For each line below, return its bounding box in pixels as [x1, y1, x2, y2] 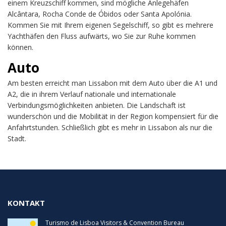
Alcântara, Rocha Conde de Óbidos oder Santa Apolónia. [8, 9, 192, 19]
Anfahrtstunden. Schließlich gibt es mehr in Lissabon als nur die [8, 122, 212, 132]
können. [8, 42, 33, 52]
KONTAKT [8, 197, 45, 208]
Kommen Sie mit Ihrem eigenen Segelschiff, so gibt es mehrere [8, 20, 213, 30]
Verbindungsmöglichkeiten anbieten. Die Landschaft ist [8, 100, 186, 110]
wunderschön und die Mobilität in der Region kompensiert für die [8, 111, 218, 121]
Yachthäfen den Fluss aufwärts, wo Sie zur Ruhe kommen [8, 31, 196, 41]
